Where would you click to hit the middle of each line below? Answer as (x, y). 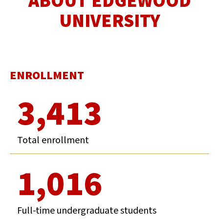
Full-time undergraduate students (87, 210)
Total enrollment (53, 140)
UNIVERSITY (109, 21)
